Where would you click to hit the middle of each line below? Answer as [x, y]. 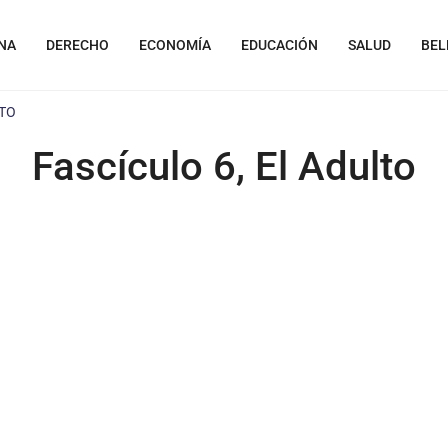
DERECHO [77, 45]
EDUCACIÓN [279, 45]
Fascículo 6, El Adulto [224, 166]
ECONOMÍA [175, 45]
